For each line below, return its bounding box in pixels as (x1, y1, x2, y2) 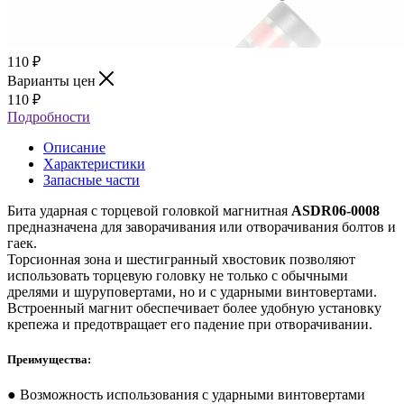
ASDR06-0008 (291, 202, 380, 218)
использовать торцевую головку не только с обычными (7, 267, 348, 283)
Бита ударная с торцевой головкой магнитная (7, 202, 291, 218)
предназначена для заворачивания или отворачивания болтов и (7, 218, 396, 234)
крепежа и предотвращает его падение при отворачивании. (7, 316, 372, 332)
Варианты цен (7, 72, 99, 88)
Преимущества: (7, 352, 91, 366)
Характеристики (43, 155, 145, 171)
